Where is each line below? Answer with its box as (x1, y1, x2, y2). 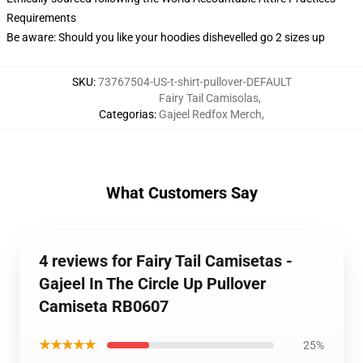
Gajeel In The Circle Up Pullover (39, 274, 266, 293)
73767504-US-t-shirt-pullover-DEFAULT (97, 75, 292, 88)
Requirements (6, 11, 76, 24)
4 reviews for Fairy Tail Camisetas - (39, 251, 293, 271)
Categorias (99, 108, 154, 121)
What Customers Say (105, 183, 258, 203)
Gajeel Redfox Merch (159, 108, 262, 121)
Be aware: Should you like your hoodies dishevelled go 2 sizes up (6, 31, 325, 44)
